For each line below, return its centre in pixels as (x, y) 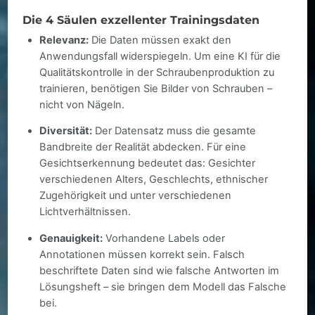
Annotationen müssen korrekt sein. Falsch (142, 255)
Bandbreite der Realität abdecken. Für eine (142, 147)
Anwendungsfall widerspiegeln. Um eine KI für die (160, 56)
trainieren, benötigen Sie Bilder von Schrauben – (155, 88)
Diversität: (65, 131)
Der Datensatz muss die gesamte (174, 131)
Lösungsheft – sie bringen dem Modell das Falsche (162, 287)
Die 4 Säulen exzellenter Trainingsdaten (141, 19)
